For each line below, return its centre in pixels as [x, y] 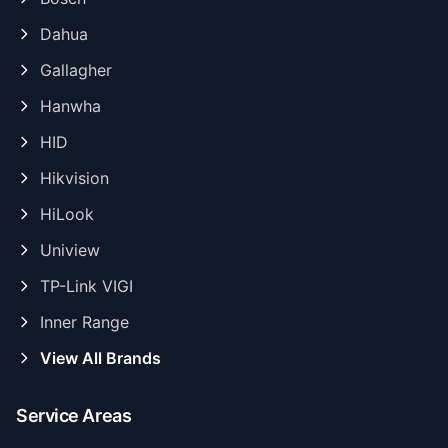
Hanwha [70, 105]
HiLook [67, 213]
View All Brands [100, 357]
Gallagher [76, 69]
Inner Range [84, 321]
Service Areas [74, 415]
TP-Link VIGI [86, 285]
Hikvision [74, 177]
